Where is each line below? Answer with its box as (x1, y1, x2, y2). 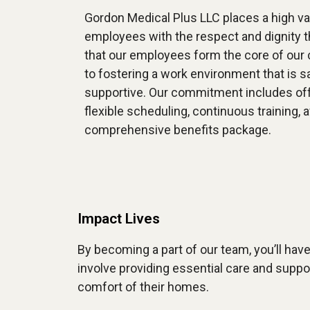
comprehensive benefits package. (84, 122, 271, 138)
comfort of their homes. (77, 280, 209, 295)
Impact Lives (77, 210, 160, 228)
